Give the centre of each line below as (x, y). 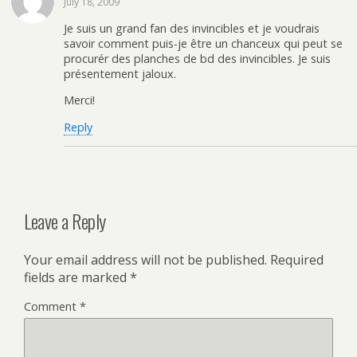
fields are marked (77, 277)
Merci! (79, 100)
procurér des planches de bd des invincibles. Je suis (197, 58)
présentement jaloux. (120, 73)
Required (297, 259)
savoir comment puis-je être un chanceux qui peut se (203, 43)
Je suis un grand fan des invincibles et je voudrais (192, 28)
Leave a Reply (65, 220)
